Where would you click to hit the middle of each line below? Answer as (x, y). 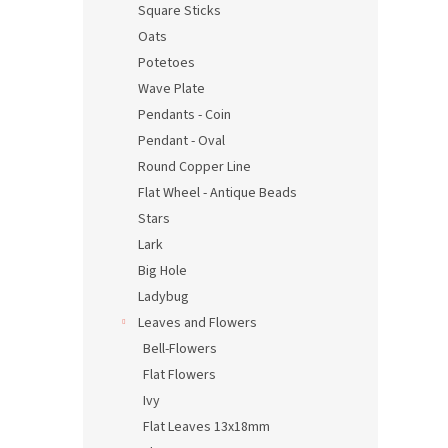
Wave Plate (171, 89)
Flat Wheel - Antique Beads (217, 193)
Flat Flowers (179, 375)
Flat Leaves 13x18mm (206, 427)
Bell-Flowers (180, 349)
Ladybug (163, 297)
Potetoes (166, 63)
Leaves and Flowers (197, 323)
